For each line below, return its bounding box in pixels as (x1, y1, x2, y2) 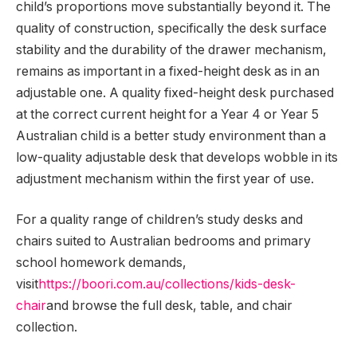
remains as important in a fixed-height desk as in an (16, 63, 320, 79)
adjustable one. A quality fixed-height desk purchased (16, 84, 334, 100)
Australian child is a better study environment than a (16, 127, 326, 143)
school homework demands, (16, 255, 186, 271)
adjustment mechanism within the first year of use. (16, 171, 314, 186)
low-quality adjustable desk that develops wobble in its (16, 149, 338, 165)
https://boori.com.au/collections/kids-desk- (38, 277, 296, 292)
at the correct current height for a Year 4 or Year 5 (16, 106, 319, 122)
